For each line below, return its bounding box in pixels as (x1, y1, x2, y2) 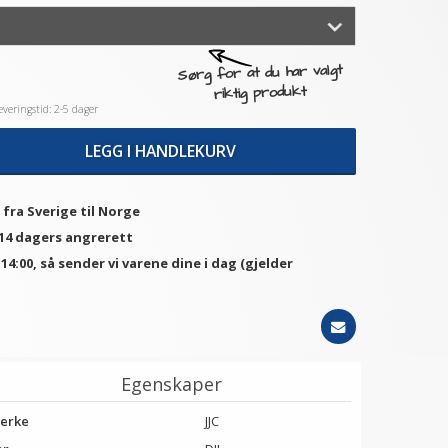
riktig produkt (214, 81, 307, 105)
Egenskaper (121, 372, 223, 396)
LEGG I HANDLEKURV (84, 139, 236, 162)
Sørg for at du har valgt (177, 60, 343, 86)
